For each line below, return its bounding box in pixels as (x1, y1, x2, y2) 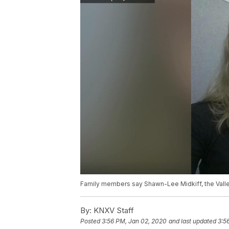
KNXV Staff (91, 205, 134, 216)
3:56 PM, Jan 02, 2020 (102, 217, 167, 225)
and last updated (169, 217, 216, 225)
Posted (80, 217, 102, 225)
